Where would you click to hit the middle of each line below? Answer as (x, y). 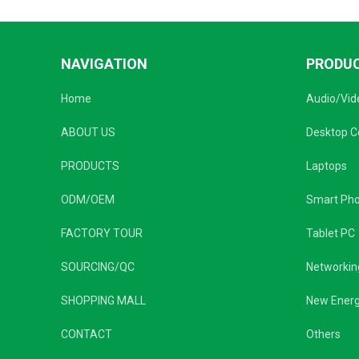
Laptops (326, 166)
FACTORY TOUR (102, 233)
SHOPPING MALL (103, 301)
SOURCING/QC (98, 267)
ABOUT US (88, 132)
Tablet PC (330, 233)
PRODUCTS (90, 166)
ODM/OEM (88, 200)
